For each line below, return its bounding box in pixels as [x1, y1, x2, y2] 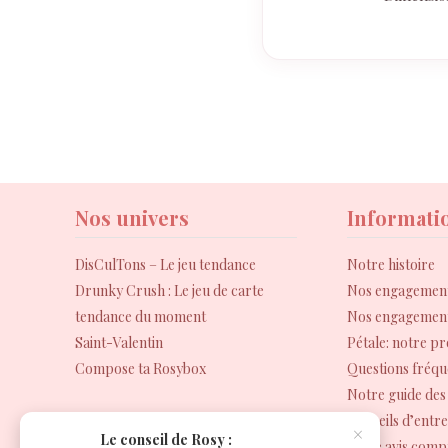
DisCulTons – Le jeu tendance [75, 255, 256, 274]
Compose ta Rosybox [75, 359, 206, 378]
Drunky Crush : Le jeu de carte [75, 281, 264, 300]
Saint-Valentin [75, 333, 163, 352]
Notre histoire [347, 255, 436, 274]
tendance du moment [75, 307, 206, 326]
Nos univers [75, 204, 189, 231]
